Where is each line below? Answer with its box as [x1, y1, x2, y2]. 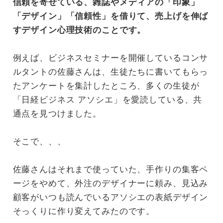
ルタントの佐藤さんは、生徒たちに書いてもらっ [12, 67, 209, 77]
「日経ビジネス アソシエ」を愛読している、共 [12, 95, 203, 105]
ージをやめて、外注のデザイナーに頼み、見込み [12, 178, 209, 189]
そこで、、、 [12, 136, 66, 147]
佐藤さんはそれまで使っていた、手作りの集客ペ [12, 164, 209, 175]
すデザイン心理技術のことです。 [12, 25, 146, 35]
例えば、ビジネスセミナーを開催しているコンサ [12, 53, 209, 63]
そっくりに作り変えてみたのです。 [12, 206, 155, 217]
